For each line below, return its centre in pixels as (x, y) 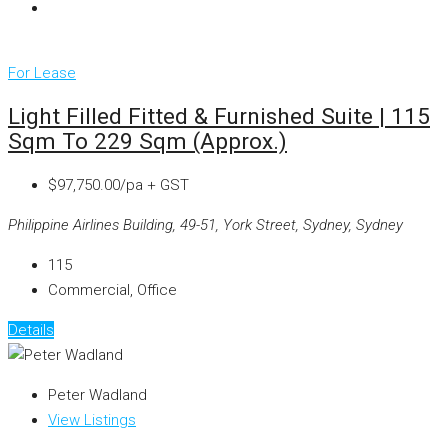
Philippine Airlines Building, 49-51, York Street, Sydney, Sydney (205, 224)
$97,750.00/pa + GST (118, 184)
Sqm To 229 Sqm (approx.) (147, 141)
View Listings (92, 419)
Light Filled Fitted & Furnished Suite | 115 (219, 116)
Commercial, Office (112, 289)
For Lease (42, 72)
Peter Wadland (97, 394)
